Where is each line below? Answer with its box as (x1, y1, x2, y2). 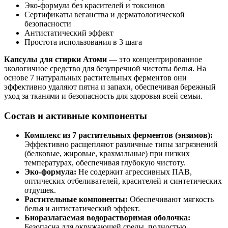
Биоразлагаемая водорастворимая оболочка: (24, 213, 190, 222)
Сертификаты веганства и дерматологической (24, 10, 185, 19)
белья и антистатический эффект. (24, 204, 140, 213)
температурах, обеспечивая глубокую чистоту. (24, 158, 185, 167)
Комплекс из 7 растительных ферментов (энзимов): (24, 131, 213, 140)
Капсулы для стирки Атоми (4, 54, 107, 64)
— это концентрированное (107, 54, 202, 64)
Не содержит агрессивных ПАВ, (76, 167, 192, 177)
